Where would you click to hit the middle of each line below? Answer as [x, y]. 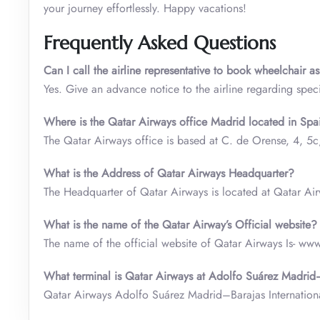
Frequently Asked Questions [160, 42]
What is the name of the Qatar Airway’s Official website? [180, 224]
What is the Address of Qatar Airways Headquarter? [169, 173]
